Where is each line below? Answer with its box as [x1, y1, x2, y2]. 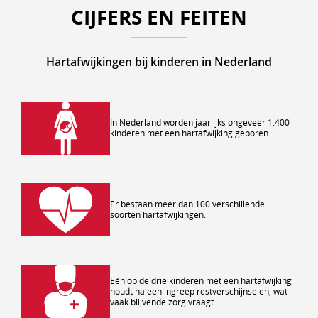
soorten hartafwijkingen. [110, 209, 206, 221]
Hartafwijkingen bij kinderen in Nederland [46, 53, 272, 70]
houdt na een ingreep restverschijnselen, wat [110, 285, 287, 297]
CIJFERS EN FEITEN [71, 3, 247, 31]
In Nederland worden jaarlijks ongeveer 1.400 [110, 116, 290, 128]
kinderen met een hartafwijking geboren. [110, 127, 270, 139]
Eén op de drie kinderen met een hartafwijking [110, 274, 292, 287]
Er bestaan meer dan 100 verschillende [110, 198, 265, 210]
